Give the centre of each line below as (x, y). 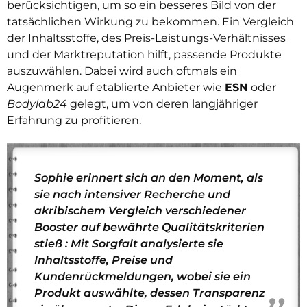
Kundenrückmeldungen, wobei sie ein (143, 276)
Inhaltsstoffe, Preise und (103, 260)
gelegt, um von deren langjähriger (162, 103)
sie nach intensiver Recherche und (132, 194)
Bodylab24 (37, 103)
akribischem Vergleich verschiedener (140, 210)
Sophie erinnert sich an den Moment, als (149, 177)
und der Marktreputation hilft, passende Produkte (144, 54)
